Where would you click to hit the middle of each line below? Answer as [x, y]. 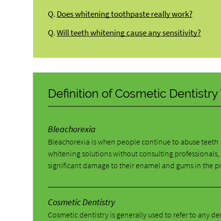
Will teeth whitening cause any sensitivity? [129, 33]
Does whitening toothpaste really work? [125, 14]
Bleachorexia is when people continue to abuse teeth [133, 141]
